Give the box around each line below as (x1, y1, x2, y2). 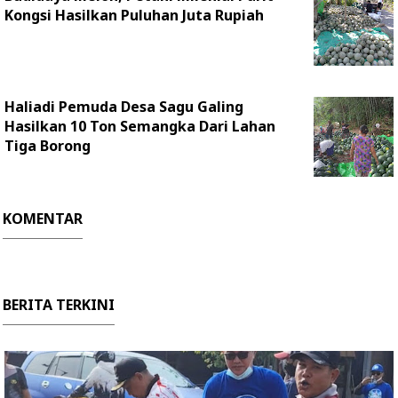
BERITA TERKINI (3, 295, 115, 314)
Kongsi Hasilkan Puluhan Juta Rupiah (4, 5, 264, 25)
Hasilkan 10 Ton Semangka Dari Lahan (4, 116, 275, 136)
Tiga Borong (4, 136, 91, 155)
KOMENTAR (3, 209, 83, 228)
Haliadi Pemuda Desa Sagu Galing (4, 97, 243, 116)
